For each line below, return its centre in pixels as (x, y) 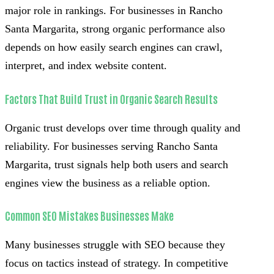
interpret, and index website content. (86, 65)
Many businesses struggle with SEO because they (115, 245)
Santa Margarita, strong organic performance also (115, 28)
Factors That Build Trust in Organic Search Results (111, 98)
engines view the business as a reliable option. (108, 183)
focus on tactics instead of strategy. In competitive (117, 263)
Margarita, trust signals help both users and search (117, 164)
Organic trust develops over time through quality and (123, 128)
